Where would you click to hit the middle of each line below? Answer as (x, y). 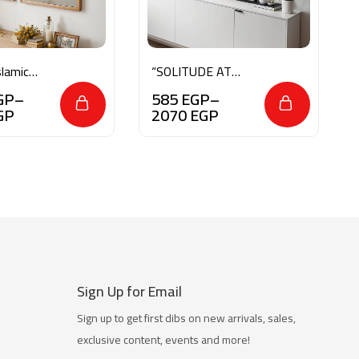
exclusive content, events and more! (164, 340)
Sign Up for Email (130, 291)
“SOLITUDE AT (192, 72)
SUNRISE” (179, 87)
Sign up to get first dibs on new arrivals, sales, (187, 318)
